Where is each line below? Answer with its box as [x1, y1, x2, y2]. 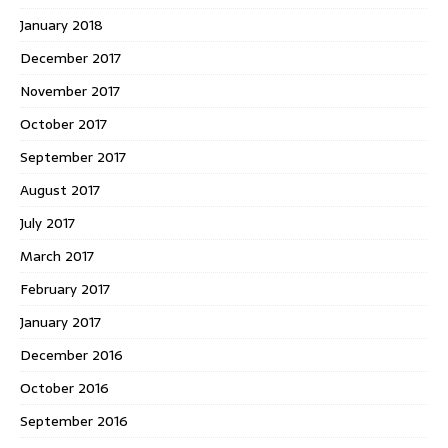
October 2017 [20, 112, 107, 135]
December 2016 [20, 343, 123, 366]
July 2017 [20, 211, 75, 234]
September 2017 [20, 145, 126, 168]
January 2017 [20, 310, 101, 333]
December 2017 [20, 46, 121, 69]
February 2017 [20, 277, 110, 300]
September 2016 [20, 409, 128, 432]
